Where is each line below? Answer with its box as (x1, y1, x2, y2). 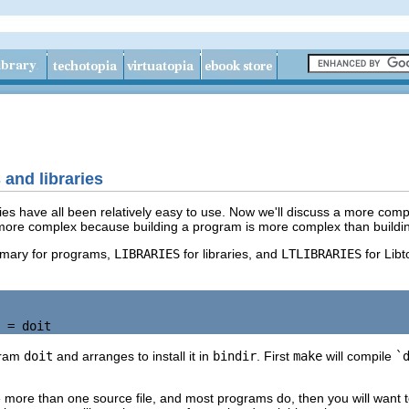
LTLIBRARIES (281, 246, 362, 261)
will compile (322, 348, 395, 363)
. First (257, 348, 293, 363)
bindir (213, 348, 257, 363)
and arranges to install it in (53, 348, 213, 363)
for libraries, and (180, 246, 281, 261)
